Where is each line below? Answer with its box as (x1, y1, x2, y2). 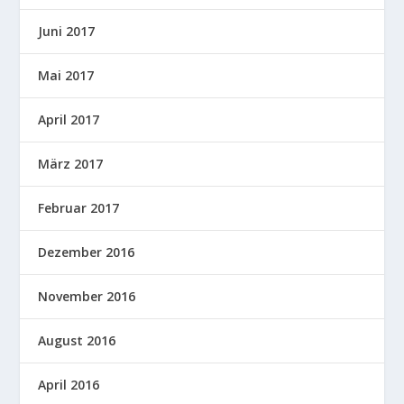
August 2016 (38, 331, 116, 349)
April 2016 (38, 375, 100, 393)
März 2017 (38, 154, 104, 172)
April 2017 (38, 110, 100, 128)
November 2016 (38, 287, 136, 305)
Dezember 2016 (38, 243, 135, 261)
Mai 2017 (38, 66, 95, 84)
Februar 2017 (38, 198, 120, 216)
